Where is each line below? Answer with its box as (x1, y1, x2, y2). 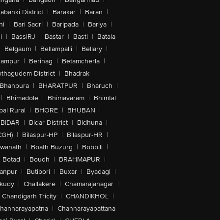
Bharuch (86, 82, 112, 90)
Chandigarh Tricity (1, 192, 56, 200)
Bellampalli (40, 45, 72, 53)
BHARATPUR (38, 82, 78, 90)
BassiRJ (11, 32, 35, 41)
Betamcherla (61, 57, 100, 65)
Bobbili (82, 143, 103, 151)
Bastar (45, 32, 64, 41)
